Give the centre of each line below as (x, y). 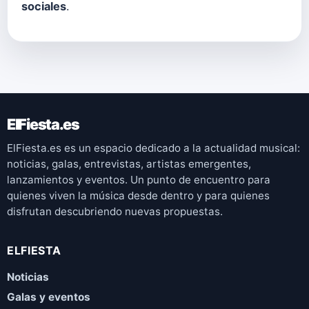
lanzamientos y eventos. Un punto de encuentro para (139, 180)
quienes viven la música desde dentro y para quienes (138, 196)
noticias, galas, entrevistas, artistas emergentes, (129, 164)
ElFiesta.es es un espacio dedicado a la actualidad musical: (153, 148)
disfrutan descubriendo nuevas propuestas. (115, 212)
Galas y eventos (49, 297)
